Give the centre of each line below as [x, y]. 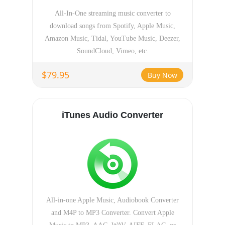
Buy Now [162, 75]
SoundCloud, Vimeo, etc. [113, 51]
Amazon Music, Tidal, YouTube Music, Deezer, [113, 38]
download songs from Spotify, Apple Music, [113, 26]
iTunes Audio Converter [113, 115]
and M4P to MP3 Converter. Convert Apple [113, 213]
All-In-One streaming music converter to [113, 13]
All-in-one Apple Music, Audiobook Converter [113, 200]
